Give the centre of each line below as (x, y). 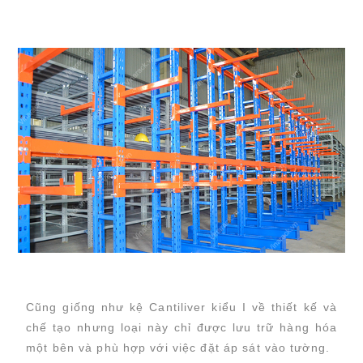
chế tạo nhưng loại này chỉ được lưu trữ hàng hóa (181, 327)
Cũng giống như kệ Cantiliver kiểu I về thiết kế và (181, 307)
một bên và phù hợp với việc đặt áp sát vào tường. (178, 348)
